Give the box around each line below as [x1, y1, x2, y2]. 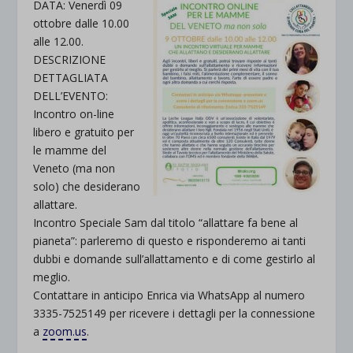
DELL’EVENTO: [33, 88, 109, 103]
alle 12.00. [33, 34, 84, 49]
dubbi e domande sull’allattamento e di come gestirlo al [33, 251, 316, 266]
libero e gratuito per [33, 124, 135, 139]
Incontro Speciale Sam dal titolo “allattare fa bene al [33, 215, 299, 230]
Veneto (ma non [33, 161, 116, 176]
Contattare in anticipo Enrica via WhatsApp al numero [33, 288, 306, 303]
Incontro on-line [33, 106, 115, 121]
